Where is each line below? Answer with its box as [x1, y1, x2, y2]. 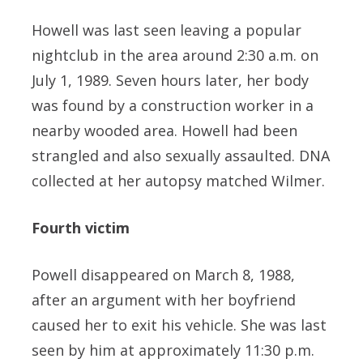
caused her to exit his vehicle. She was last [32, 315, 327, 335]
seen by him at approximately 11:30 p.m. [32, 340, 314, 361]
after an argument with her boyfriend [32, 290, 296, 310]
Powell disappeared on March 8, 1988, [32, 265, 295, 285]
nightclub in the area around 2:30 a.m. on [32, 45, 318, 66]
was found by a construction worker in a [32, 96, 314, 116]
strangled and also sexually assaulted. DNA [32, 146, 330, 166]
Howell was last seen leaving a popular [32, 20, 301, 41]
